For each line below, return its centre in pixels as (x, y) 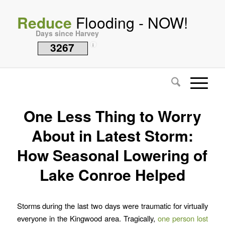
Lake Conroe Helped (112, 175)
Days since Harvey (67, 33)
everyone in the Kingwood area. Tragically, (87, 218)
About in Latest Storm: (112, 135)
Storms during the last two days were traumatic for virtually (113, 205)
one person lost (183, 218)
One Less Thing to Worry (112, 116)
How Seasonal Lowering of (113, 155)
